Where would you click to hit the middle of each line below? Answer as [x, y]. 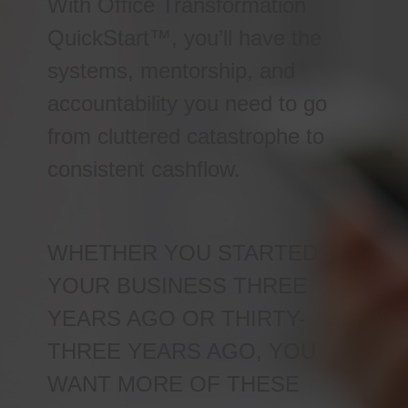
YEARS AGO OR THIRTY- [177, 318]
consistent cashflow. [144, 169]
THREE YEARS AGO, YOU [182, 351]
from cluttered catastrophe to [186, 136]
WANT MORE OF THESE [174, 384]
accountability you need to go [188, 103]
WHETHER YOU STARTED [183, 253]
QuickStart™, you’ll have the [185, 38]
